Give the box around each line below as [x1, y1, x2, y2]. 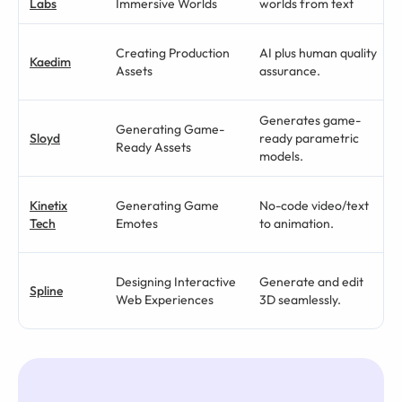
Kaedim [30, 54, 71, 70]
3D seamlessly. [259, 292, 341, 308]
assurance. [259, 63, 320, 79]
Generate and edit [259, 274, 363, 290]
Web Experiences [116, 292, 214, 308]
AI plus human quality [259, 45, 377, 61]
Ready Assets [116, 139, 191, 155]
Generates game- [259, 112, 361, 128]
